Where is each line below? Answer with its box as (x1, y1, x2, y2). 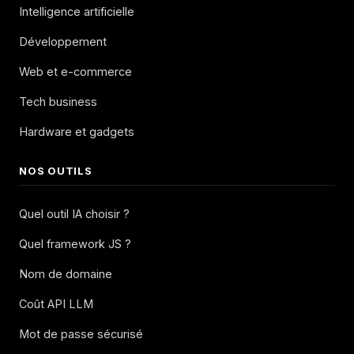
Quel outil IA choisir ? (19, 207, 130, 221)
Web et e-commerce (19, 65, 132, 79)
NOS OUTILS (19, 164, 92, 178)
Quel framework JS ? (19, 237, 131, 251)
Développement (19, 35, 107, 49)
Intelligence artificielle (19, 5, 134, 19)
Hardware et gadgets (19, 125, 134, 139)
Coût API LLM (19, 297, 93, 311)
